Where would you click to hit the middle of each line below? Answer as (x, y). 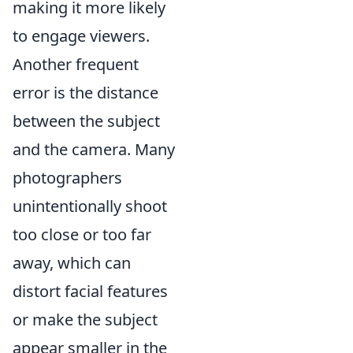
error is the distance (85, 93)
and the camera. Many (94, 150)
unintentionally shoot (90, 206)
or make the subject (85, 320)
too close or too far (82, 235)
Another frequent (76, 65)
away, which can (72, 263)
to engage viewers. (81, 36)
